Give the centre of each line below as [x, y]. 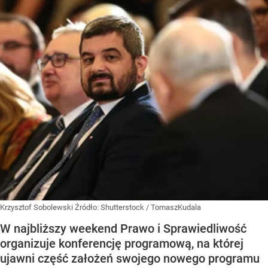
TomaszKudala [176, 208]
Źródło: [88, 208]
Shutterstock [122, 208]
